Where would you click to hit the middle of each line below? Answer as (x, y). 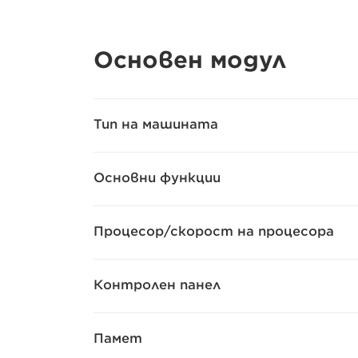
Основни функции (157, 178)
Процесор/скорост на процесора (214, 231)
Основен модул (190, 60)
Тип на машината (156, 124)
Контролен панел (157, 285)
